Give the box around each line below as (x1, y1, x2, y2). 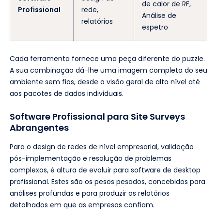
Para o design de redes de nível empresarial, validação (10, 141, 194, 152)
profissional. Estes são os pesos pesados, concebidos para (10, 176, 205, 186)
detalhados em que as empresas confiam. (10, 200, 155, 210)
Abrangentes (10, 121, 69, 134)
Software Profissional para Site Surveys (10, 110, 185, 123)
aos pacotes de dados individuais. (10, 88, 124, 98)
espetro (142, 22, 168, 32)
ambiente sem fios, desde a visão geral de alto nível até (10, 77, 200, 87)
